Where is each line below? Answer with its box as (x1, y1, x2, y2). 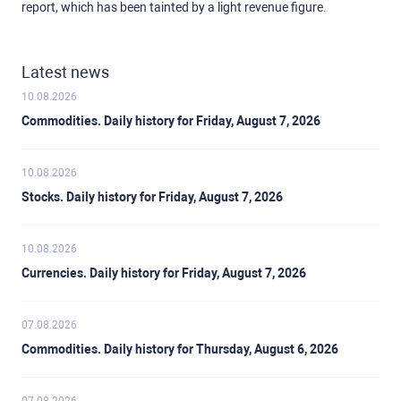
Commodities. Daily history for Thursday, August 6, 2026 (21, 342, 338, 357)
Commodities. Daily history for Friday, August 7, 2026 (21, 114, 320, 129)
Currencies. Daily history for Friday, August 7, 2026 (21, 266, 306, 281)
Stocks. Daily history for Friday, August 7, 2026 (21, 190, 283, 205)
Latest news (21, 63, 109, 82)
